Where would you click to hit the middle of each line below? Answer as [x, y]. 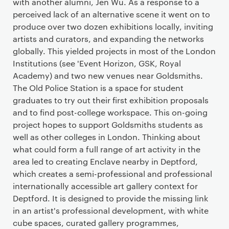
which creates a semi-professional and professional [112, 174]
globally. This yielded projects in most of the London [114, 51]
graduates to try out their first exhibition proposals [111, 100]
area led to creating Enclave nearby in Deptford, [105, 161]
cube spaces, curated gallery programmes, [96, 223]
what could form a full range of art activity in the [107, 149]
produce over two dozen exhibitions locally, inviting [113, 26]
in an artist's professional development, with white [111, 210]
